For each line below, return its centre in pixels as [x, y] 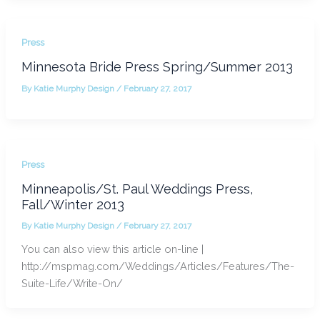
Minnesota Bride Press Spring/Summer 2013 [157, 67]
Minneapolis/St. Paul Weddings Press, [137, 189]
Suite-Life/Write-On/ [72, 284]
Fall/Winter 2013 [72, 204]
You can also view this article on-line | [112, 249]
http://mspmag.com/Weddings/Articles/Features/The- [157, 266]
